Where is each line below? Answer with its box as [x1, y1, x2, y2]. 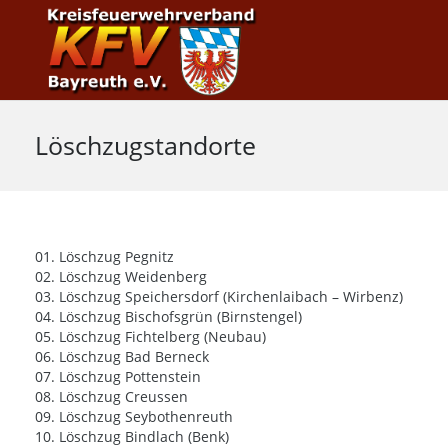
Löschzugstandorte [35, 128, 256, 162]
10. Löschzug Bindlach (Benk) [35, 427, 229, 446]
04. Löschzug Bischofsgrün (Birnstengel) [35, 307, 302, 326]
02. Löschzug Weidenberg [35, 267, 207, 286]
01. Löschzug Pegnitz [35, 247, 174, 266]
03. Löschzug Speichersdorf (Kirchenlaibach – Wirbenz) [35, 287, 403, 306]
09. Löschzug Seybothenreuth [35, 407, 233, 426]
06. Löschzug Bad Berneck [35, 347, 209, 366]
